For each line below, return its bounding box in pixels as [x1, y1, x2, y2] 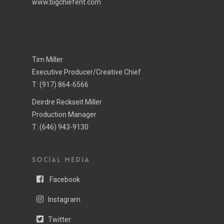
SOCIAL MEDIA [32, 155, 90, 164]
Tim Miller [32, 55, 63, 63]
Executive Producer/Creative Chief [32, 68, 141, 76]
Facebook [48, 175, 80, 183]
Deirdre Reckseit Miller [32, 98, 102, 106]
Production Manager [32, 110, 96, 118]
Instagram [48, 195, 80, 203]
